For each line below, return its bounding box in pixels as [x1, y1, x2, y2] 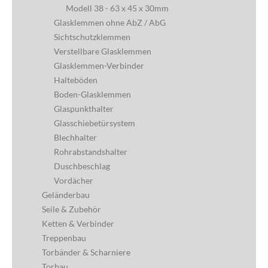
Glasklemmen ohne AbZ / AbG [54, 17, 166, 28]
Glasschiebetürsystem [54, 118, 135, 129]
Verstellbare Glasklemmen [54, 46, 151, 57]
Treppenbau [42, 233, 86, 243]
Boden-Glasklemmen [54, 89, 131, 100]
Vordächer [54, 175, 93, 186]
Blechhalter [54, 132, 97, 143]
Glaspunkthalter [54, 103, 114, 114]
